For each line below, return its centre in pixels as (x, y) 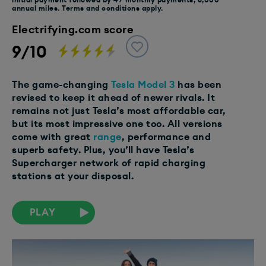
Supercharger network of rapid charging (109, 163)
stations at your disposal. (73, 176)
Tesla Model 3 (142, 85)
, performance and (166, 137)
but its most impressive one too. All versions (117, 124)
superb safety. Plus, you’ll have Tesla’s (103, 150)
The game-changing (60, 85)
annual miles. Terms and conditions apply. (88, 8)
